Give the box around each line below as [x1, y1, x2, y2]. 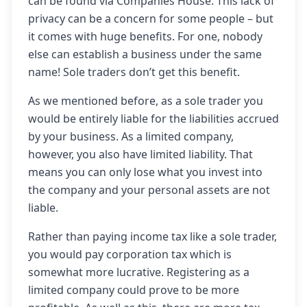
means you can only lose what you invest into [28, 164, 262, 180]
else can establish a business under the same [28, 47, 262, 62]
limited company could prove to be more [28, 282, 239, 297]
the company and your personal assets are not [28, 182, 270, 197]
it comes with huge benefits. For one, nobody [28, 29, 262, 44]
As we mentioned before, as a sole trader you [28, 93, 263, 108]
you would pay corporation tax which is [28, 247, 232, 262]
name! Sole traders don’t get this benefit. [28, 64, 240, 79]
